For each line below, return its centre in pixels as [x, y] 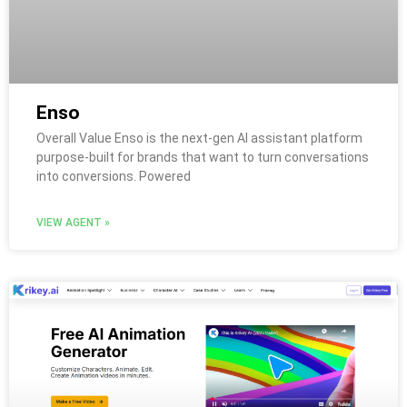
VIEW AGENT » [73, 223]
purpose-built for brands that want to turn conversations [203, 158]
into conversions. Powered [114, 177]
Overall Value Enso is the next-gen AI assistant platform [199, 139]
